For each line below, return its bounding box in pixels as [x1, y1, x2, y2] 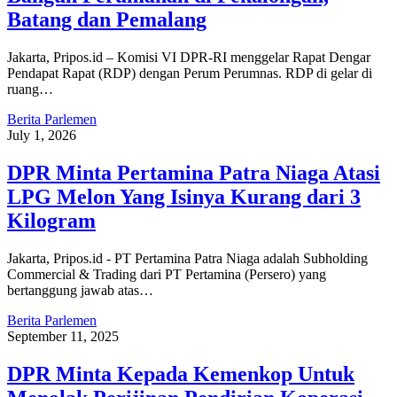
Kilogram [7, 209, 96, 232]
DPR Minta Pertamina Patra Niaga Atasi [7, 161, 380, 184]
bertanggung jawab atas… [7, 282, 153, 298]
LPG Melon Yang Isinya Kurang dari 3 [7, 185, 361, 208]
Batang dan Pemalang [7, 8, 206, 32]
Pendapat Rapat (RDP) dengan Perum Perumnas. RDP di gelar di [7, 66, 372, 82]
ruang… [7, 82, 53, 97]
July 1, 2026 [7, 128, 76, 144]
